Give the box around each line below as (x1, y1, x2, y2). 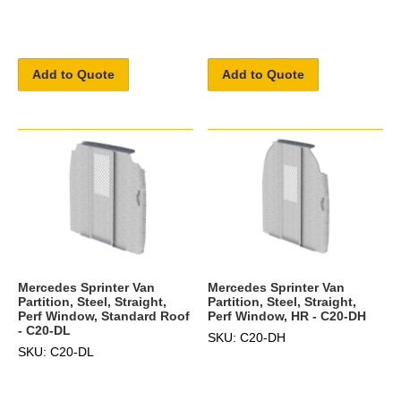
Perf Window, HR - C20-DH (208, 308, 367, 323)
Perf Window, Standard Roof (18, 308, 190, 323)
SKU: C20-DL (18, 344, 94, 359)
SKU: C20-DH (208, 329, 286, 345)
